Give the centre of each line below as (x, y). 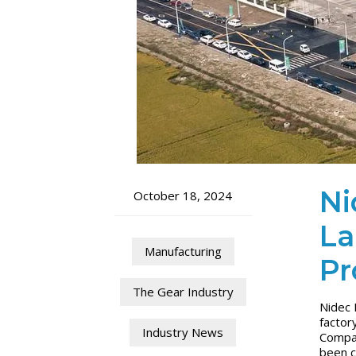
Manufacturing (183, 252)
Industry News (183, 333)
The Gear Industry (183, 292)
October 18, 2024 (183, 196)
